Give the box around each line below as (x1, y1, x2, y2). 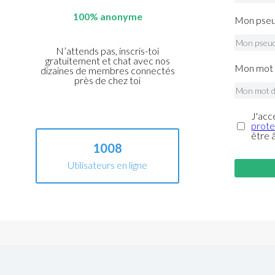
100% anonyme (72, 10, 142, 23)
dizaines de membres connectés (40, 64, 175, 77)
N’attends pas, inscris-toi (56, 45, 160, 57)
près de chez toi (74, 74, 141, 87)
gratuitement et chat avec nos (45, 55, 170, 67)
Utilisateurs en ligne (68, 159, 148, 171)
